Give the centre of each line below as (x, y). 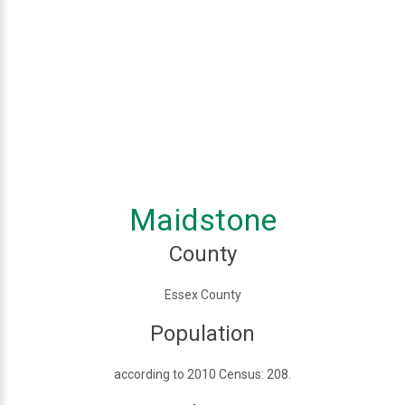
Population (202, 333)
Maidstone (202, 219)
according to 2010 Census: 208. (202, 374)
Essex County (202, 294)
